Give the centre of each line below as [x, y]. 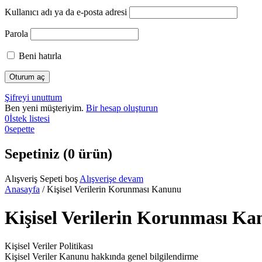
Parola [16, 33]
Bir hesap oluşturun [122, 108]
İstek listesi [30, 118]
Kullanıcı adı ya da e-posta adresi [66, 12]
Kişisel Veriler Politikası [49, 246]
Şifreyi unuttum [33, 97]
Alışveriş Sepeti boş [41, 178]
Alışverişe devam [111, 178]
